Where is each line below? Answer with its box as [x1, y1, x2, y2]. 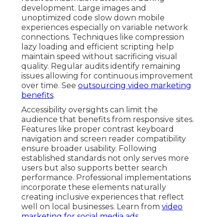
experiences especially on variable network [21, 23, 188, 32]
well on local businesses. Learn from [21, 202, 162, 212]
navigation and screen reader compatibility [21, 134, 186, 144]
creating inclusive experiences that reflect [21, 192, 184, 202]
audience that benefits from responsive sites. [21, 115, 194, 124]
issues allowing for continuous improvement [21, 71, 193, 81]
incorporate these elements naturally [21, 183, 166, 192]
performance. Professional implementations [21, 173, 191, 183]
